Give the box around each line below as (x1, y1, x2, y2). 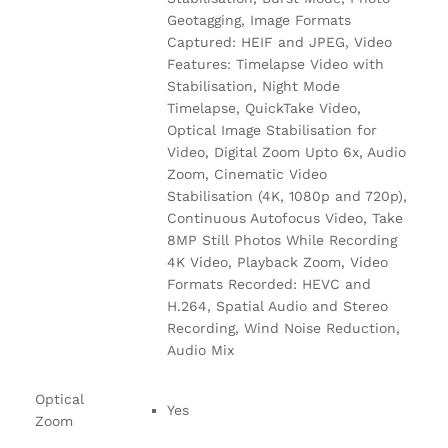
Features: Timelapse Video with (167, 55, 384, 72)
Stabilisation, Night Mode (167, 77, 340, 94)
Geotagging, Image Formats (167, 11, 351, 28)
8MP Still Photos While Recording (167, 231, 397, 248)
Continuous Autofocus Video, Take (167, 209, 403, 226)
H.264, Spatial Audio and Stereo (167, 297, 388, 314)
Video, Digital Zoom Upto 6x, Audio (167, 143, 406, 160)
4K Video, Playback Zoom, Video (167, 253, 388, 270)
